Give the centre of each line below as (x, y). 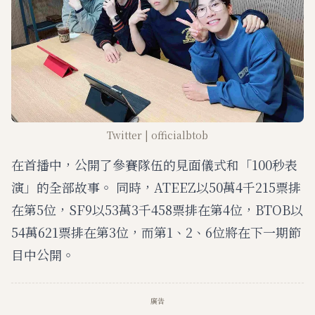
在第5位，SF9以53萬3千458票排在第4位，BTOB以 (157, 209)
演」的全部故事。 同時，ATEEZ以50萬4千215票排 (156, 187)
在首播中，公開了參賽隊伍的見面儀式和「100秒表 (154, 164)
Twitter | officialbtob (157, 135)
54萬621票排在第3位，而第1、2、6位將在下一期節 (156, 232)
